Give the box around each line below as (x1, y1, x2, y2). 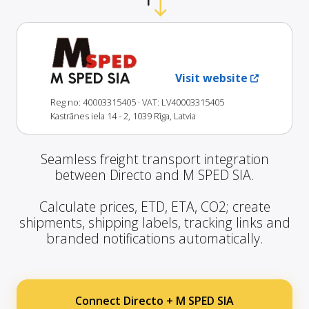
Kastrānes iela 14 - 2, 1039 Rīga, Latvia (50, 110, 196, 123)
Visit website (175, 70, 248, 86)
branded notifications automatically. (46, 229, 263, 248)
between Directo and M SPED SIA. (54, 166, 255, 185)
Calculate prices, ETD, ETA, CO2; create (39, 197, 270, 217)
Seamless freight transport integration (40, 150, 269, 169)
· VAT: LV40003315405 (138, 96, 224, 109)
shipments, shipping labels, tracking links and (19, 213, 290, 232)
